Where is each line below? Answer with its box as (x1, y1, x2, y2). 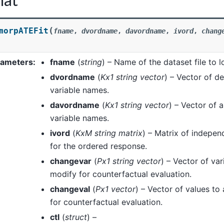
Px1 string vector (97, 155, 161, 166)
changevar (50, 155, 91, 166)
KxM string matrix (75, 127, 142, 138)
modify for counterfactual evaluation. (50, 168, 191, 179)
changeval (50, 183, 90, 194)
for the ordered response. (50, 140, 147, 151)
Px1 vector (95, 183, 135, 194)
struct (65, 211, 87, 222)
